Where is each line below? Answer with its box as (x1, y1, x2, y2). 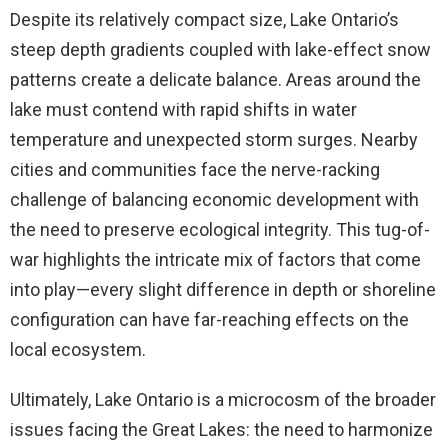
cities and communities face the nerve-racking (10, 158, 380, 180)
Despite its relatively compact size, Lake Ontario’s (10, 8, 399, 30)
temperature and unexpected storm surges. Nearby (10, 128, 418, 150)
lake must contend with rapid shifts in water (10, 98, 357, 120)
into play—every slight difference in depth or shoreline (10, 278, 436, 300)
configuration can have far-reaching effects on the (10, 308, 409, 330)
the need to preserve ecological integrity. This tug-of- (10, 218, 430, 240)
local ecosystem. (10, 338, 146, 360)
